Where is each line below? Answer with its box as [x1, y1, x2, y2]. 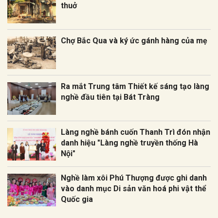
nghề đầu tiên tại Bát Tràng [61, 92, 160, 102]
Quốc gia [61, 195, 93, 204]
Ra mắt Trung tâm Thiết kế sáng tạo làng [61, 82, 209, 91]
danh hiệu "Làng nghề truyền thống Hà [61, 138, 198, 148]
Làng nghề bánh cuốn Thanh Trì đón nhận [61, 127, 210, 137]
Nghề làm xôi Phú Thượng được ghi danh [61, 173, 207, 183]
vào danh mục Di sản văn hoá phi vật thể [61, 184, 206, 194]
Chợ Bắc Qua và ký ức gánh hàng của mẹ [61, 36, 207, 46]
